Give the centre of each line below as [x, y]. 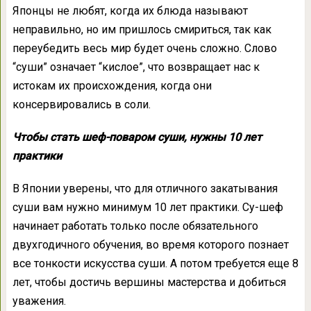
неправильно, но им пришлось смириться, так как [142, 29]
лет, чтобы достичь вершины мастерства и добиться [149, 282]
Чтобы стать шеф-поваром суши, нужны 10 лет [137, 137]
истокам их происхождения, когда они [112, 85]
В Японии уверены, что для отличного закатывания [145, 188]
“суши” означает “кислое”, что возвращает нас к [136, 67]
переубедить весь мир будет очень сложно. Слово [144, 48]
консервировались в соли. [81, 104]
